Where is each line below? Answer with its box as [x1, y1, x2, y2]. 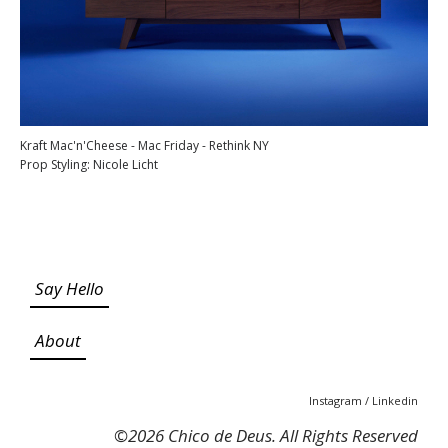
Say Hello [34, 277, 104, 300]
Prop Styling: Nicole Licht [20, 156, 158, 173]
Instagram [309, 393, 366, 408]
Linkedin [372, 393, 419, 408]
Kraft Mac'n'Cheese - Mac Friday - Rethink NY [20, 137, 269, 154]
